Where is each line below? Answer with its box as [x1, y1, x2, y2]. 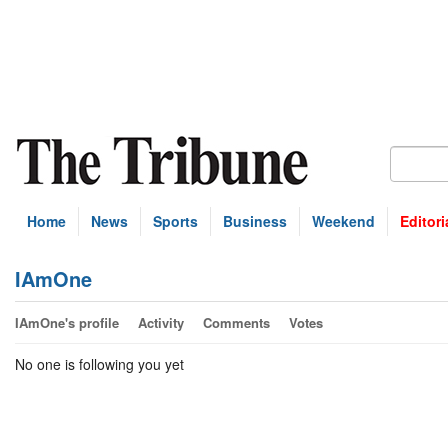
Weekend [312, 211, 375, 231]
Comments [203, 313, 270, 332]
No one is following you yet [15, 354, 184, 374]
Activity [138, 313, 184, 332]
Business [223, 211, 287, 231]
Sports [153, 211, 198, 231]
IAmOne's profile [15, 313, 119, 332]
